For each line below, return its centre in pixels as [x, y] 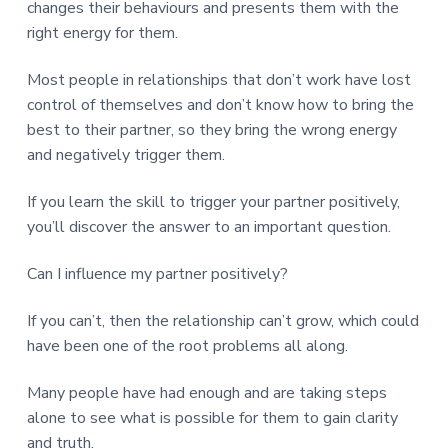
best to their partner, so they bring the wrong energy [211, 129]
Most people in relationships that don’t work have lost [218, 79]
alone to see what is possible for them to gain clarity [212, 418]
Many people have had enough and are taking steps [206, 393]
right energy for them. [102, 32]
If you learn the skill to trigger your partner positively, [213, 201]
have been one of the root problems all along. [187, 345]
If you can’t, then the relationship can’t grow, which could [222, 320]
